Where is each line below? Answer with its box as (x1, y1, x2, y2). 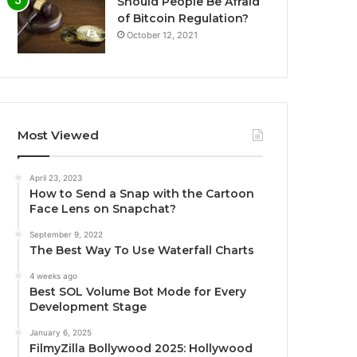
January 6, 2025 (29, 327, 92, 337)
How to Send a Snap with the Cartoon (29, 186, 255, 201)
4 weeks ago (29, 270, 78, 280)
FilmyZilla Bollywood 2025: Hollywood (29, 340, 253, 355)
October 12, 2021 (127, 29, 198, 41)
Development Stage (29, 299, 147, 314)
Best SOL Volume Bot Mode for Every (29, 284, 247, 299)
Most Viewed (18, 127, 100, 143)
